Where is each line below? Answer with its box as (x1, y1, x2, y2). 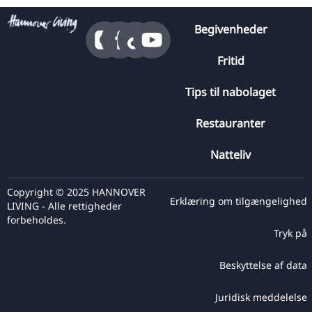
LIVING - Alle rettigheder (7, 199, 122, 213)
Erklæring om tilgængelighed (170, 194, 307, 208)
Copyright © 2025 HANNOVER (7, 185, 146, 199)
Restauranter (196, 116, 265, 132)
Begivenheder (194, 22, 267, 38)
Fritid (217, 53, 244, 69)
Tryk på (274, 226, 307, 240)
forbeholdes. (7, 213, 66, 227)
